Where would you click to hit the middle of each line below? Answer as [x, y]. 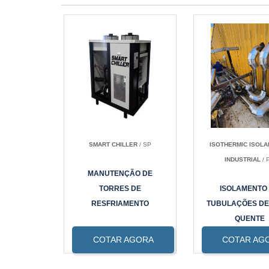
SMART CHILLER [113, 145]
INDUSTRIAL [242, 160]
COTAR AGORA [123, 240]
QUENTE [249, 219]
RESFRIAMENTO [120, 204]
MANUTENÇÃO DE [120, 174]
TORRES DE [120, 189]
